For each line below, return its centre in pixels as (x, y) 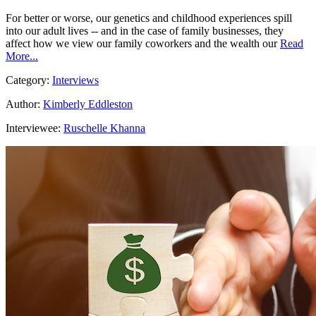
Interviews (75, 80)
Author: (23, 104)
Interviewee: (35, 128)
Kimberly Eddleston (88, 104)
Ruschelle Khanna (104, 128)
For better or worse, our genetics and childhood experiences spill (149, 18)
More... (22, 56)
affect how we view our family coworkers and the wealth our (141, 44)
